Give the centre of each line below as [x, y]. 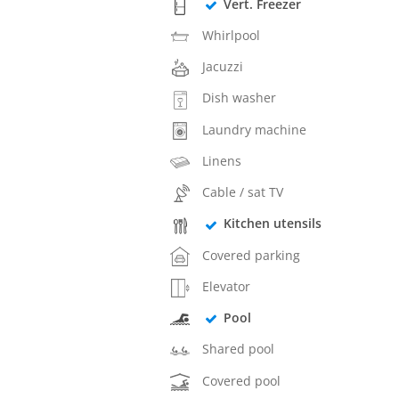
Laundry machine [255, 129]
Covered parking [252, 255]
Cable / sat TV [243, 192]
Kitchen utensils [272, 224]
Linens [222, 160]
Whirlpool [232, 35]
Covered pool [242, 380]
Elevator [227, 286]
